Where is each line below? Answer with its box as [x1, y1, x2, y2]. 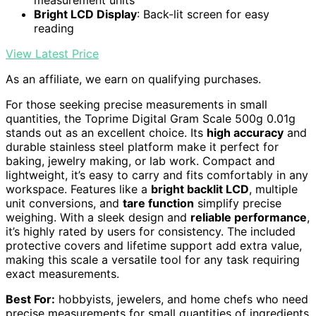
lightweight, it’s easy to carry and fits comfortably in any [6, 167, 308, 182]
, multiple [249, 181, 298, 196]
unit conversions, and [6, 195, 123, 210]
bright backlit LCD [151, 181, 249, 196]
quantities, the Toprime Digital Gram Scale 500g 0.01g [6, 111, 296, 126]
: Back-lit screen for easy [137, 6, 269, 21]
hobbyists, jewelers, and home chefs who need [55, 291, 308, 306]
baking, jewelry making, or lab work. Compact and [6, 153, 275, 168]
